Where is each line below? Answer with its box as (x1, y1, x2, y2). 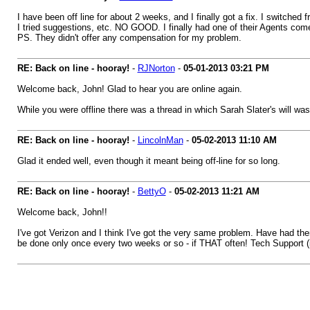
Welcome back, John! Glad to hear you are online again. (17, 84, 242, 94)
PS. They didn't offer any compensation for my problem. (17, 33, 241, 43)
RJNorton (137, 63, 175, 73)
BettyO (137, 186, 166, 197)
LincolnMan (137, 135, 183, 145)
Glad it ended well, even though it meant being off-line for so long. (17, 156, 280, 166)
